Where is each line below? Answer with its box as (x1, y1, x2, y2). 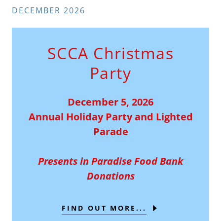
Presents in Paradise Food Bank (38, 154, 183, 168)
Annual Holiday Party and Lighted (28, 110, 193, 124)
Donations (86, 169, 135, 183)
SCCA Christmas (47, 42, 174, 64)
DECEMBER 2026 (12, 5, 85, 16)
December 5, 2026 (68, 95, 153, 109)
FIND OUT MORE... (61, 203, 147, 213)
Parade (93, 125, 128, 139)
